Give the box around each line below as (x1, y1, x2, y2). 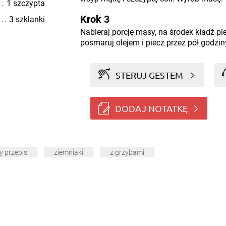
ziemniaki (54, 148, 83, 157)
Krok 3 (80, 13, 109, 25)
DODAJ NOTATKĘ (115, 102, 188, 114)
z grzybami (110, 148, 144, 157)
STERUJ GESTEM (116, 69, 184, 80)
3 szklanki (9, 15, 45, 24)
